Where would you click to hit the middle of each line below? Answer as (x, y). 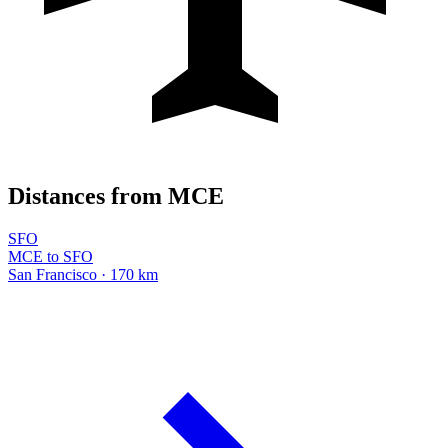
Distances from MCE (116, 195)
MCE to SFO (50, 256)
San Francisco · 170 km (83, 274)
